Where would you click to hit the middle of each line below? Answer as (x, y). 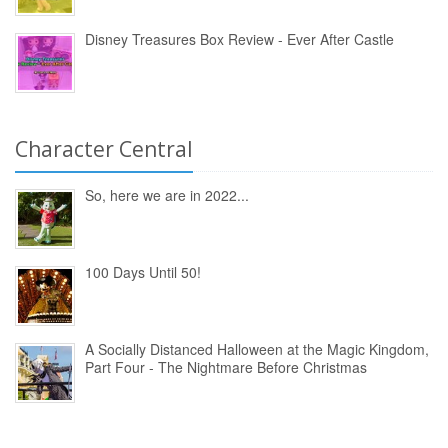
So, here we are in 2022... (167, 195)
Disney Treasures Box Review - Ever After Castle (239, 39)
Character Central (104, 149)
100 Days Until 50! (143, 272)
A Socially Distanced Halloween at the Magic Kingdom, (257, 349)
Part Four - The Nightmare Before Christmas (226, 367)
